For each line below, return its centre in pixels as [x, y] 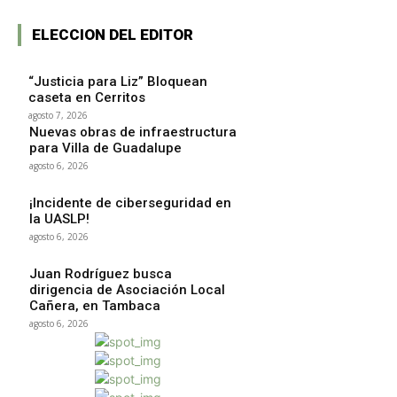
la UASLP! [59, 218]
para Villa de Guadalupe [105, 148]
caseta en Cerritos [87, 97]
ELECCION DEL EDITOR [113, 34]
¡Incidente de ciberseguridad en [130, 202]
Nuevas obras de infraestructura [133, 132]
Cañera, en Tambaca [95, 305]
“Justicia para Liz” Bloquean [118, 81]
